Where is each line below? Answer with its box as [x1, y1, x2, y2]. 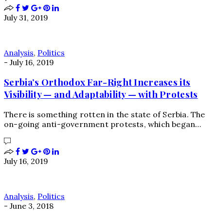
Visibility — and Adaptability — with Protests [4, 88, 198, 101]
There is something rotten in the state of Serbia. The [4, 109, 205, 119]
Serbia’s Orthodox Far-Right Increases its [4, 76, 191, 89]
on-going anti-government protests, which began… [4, 119, 201, 129]
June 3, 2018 [10, 200, 54, 211]
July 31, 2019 [4, 12, 48, 22]
